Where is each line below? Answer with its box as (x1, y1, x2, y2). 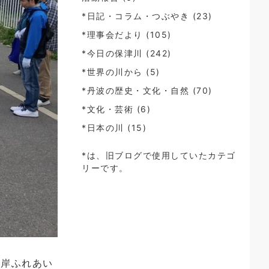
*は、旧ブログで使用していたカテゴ (82, 150, 236, 160)
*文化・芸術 (82, 104, 133, 114)
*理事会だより (82, 29, 143, 40)
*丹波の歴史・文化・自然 (82, 85, 189, 95)
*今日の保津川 (82, 48, 143, 58)
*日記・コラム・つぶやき (82, 11, 189, 21)
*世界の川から (82, 67, 143, 77)
